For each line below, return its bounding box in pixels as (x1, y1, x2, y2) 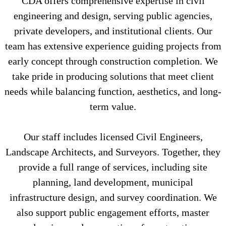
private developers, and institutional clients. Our (14, 25, 212, 36)
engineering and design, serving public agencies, (14, 10, 212, 21)
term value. (90, 100, 136, 112)
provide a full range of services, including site (19, 161, 207, 173)
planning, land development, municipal (33, 176, 193, 188)
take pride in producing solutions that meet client (12, 70, 214, 82)
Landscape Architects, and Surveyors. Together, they (6, 146, 220, 157)
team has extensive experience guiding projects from (5, 40, 221, 51)
